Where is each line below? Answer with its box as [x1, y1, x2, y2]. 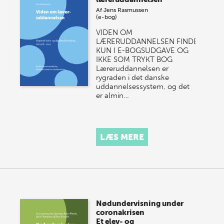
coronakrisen [96, 207, 145, 217]
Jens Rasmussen [103, 6, 148, 13]
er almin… [96, 90, 129, 100]
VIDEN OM [96, 27, 133, 37]
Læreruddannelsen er [96, 63, 169, 73]
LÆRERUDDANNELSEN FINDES [96, 36, 202, 46]
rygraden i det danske [96, 72, 169, 82]
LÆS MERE [100, 131, 144, 142]
